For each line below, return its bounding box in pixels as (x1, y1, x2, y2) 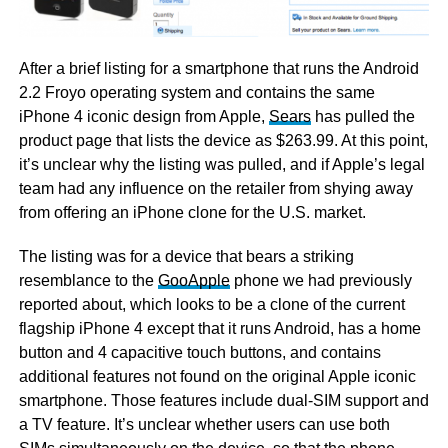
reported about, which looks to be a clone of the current (18, 296, 405, 314)
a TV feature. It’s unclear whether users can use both (18, 416, 390, 434)
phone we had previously (229, 272, 412, 290)
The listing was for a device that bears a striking (18, 248, 354, 266)
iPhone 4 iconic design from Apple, (18, 108, 269, 126)
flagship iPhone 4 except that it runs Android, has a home (18, 320, 421, 338)
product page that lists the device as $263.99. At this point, (18, 132, 428, 150)
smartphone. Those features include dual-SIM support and (18, 392, 429, 410)
